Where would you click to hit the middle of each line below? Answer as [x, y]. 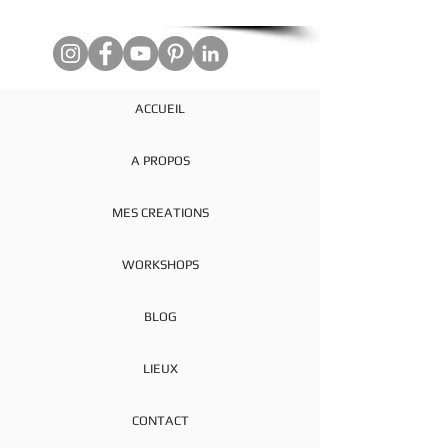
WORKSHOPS [160, 264]
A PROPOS [160, 160]
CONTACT [160, 420]
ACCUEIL [160, 108]
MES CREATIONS [160, 212]
